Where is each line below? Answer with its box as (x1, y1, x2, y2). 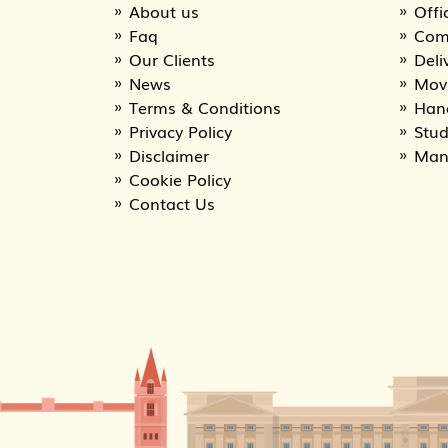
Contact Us (129, 191, 215, 215)
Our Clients (129, 47, 215, 71)
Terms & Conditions (129, 95, 281, 119)
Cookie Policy (129, 167, 231, 191)
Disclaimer (129, 143, 209, 167)
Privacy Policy (129, 119, 232, 143)
